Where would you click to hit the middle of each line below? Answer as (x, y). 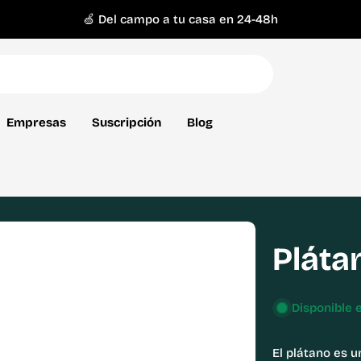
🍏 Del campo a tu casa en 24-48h (180, 19)
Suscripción (127, 122)
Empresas (36, 122)
